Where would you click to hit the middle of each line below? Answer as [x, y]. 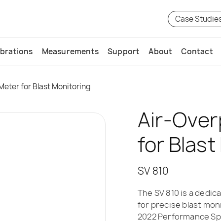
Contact [197, 52]
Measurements [70, 52]
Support [124, 52]
